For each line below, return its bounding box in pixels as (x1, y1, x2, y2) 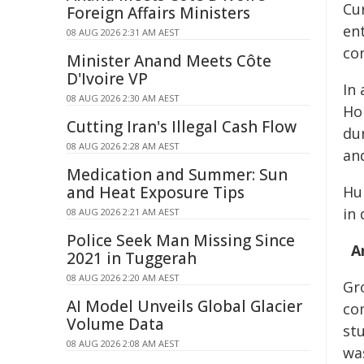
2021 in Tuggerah (67, 248, 197, 269)
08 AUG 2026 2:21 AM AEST (67, 206, 180, 218)
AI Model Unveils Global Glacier (67, 296, 302, 317)
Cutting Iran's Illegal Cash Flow (67, 116, 297, 137)
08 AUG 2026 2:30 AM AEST (67, 92, 180, 104)
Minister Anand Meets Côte (67, 50, 271, 71)
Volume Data (67, 314, 164, 335)
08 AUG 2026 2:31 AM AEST (67, 26, 180, 38)
